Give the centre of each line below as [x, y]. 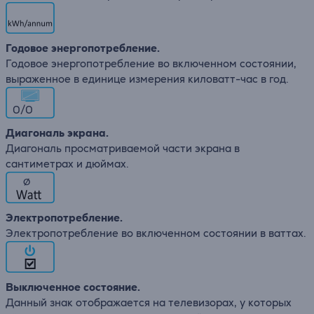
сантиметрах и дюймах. [67, 164]
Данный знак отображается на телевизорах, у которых [149, 302]
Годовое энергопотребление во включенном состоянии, [151, 63]
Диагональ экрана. [57, 133]
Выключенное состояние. [73, 287]
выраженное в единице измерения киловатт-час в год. [147, 79]
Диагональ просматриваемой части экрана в [123, 148]
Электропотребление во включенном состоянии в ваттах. [156, 233]
